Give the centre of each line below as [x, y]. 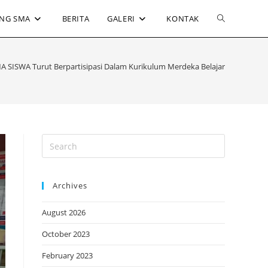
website [233, 55]
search [231, 92]
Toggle [230, 18]
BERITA [76, 19]
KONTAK [183, 19]
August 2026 [64, 212]
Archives [70, 185]
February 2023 [67, 255]
